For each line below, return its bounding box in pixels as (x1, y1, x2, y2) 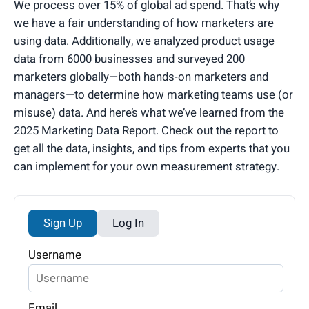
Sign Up (43, 214, 82, 232)
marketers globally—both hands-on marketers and (14, 68, 268, 86)
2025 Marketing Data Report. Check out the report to (14, 121, 279, 139)
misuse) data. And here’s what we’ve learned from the (14, 103, 284, 121)
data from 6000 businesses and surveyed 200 (14, 50, 245, 68)
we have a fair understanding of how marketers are (14, 14, 274, 32)
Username (28, 246, 81, 263)
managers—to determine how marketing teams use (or (14, 86, 293, 103)
